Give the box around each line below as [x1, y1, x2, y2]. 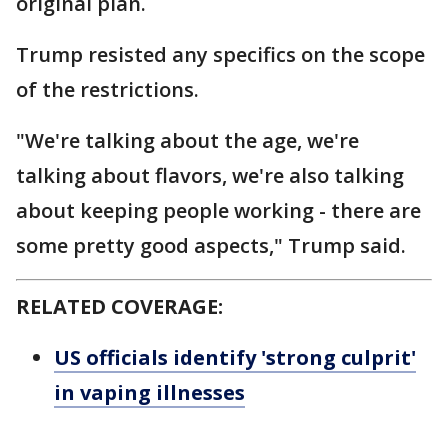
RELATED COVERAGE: [16, 293, 223, 321]
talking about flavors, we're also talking [16, 162, 404, 190]
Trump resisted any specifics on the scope [16, 41, 425, 69]
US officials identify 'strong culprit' [54, 344, 416, 372]
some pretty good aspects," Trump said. [16, 232, 406, 260]
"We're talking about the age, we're [16, 127, 359, 155]
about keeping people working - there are [16, 197, 421, 225]
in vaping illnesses [54, 379, 245, 407]
